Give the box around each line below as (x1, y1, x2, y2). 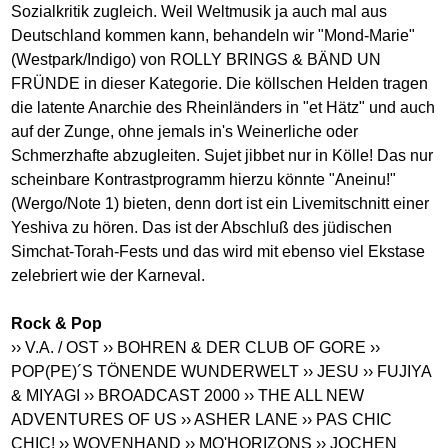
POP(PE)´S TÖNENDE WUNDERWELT (11, 362, 300, 380)
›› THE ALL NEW (244, 386, 365, 404)
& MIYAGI (11, 386, 81, 404)
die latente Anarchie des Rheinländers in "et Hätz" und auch (11, 98, 436, 116)
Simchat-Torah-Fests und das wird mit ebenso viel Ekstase (11, 242, 426, 260)
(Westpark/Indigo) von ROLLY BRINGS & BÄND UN (11, 50, 382, 68)
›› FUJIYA (363, 362, 432, 380)
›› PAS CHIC (302, 410, 393, 428)
